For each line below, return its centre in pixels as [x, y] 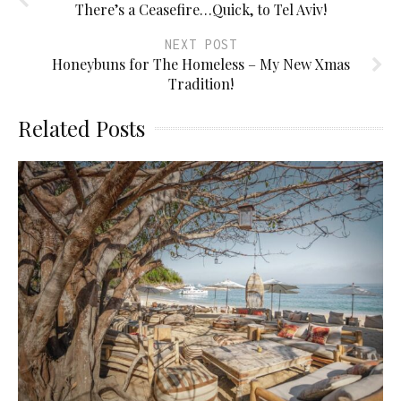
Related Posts [81, 128]
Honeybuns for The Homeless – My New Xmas [200, 64]
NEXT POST [200, 44]
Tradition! [200, 83]
